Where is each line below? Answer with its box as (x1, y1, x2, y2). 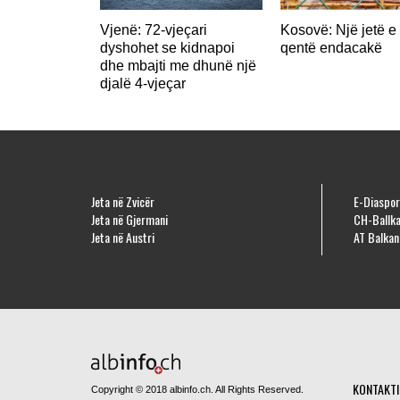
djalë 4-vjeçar (100, 76, 186, 91)
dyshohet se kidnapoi (100, 40, 235, 55)
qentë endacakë (279, 40, 382, 55)
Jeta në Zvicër (91, 192, 154, 211)
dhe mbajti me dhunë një (100, 58, 256, 73)
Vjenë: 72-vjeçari (100, 22, 207, 37)
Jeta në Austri (91, 228, 154, 246)
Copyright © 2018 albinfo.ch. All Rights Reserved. (91, 384, 304, 396)
